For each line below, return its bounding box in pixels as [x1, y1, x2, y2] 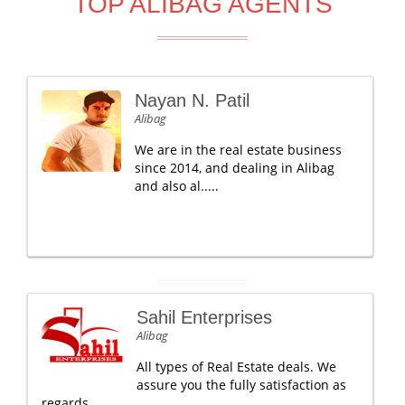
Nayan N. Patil [135, 90, 250, 110]
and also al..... [135, 177, 219, 194]
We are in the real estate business [135, 141, 342, 158]
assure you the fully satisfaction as [137, 376, 346, 393]
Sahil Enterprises [137, 307, 272, 327]
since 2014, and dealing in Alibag [135, 159, 334, 176]
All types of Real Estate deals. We [137, 358, 336, 375]
